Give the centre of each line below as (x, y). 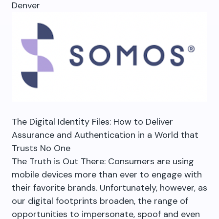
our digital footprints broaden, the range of (100, 201)
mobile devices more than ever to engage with (107, 175)
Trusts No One (41, 148)
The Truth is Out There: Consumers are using (103, 162)
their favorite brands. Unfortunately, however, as (109, 188)
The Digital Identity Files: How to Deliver (92, 122)
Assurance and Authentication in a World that (105, 135)
